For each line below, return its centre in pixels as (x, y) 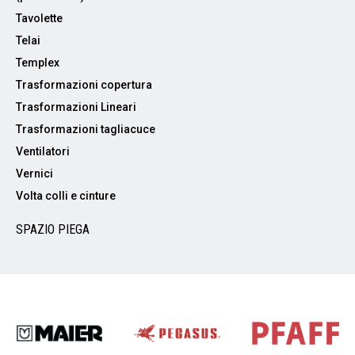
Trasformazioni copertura (84, 85)
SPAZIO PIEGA (53, 229)
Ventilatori (43, 151)
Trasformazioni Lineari (76, 107)
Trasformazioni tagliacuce (86, 129)
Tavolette (39, 18)
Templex (38, 63)
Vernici (34, 174)
